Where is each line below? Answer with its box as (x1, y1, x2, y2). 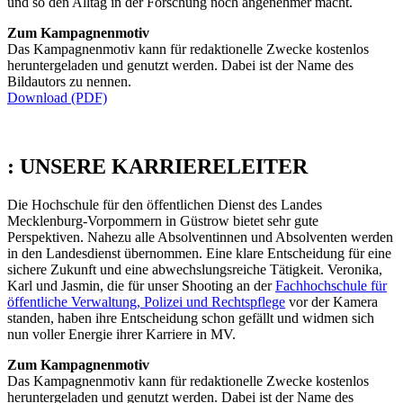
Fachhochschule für (275, 277, 387, 293)
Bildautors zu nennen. (7, 73, 131, 89)
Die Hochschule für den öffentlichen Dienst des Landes (7, 196, 322, 212)
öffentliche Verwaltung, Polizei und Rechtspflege (7, 293, 285, 309)
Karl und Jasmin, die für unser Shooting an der (7, 277, 275, 293)
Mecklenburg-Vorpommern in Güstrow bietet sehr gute (7, 212, 318, 228)
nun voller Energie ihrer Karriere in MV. (7, 326, 236, 342)
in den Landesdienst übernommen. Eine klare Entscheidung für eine (7, 245, 391, 261)
